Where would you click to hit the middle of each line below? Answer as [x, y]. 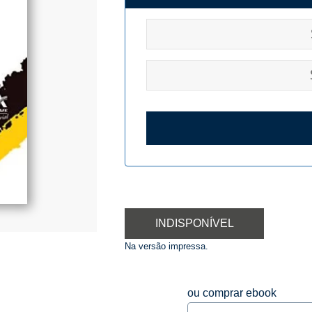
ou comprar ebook [232, 292]
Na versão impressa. [166, 247]
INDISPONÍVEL [194, 224]
